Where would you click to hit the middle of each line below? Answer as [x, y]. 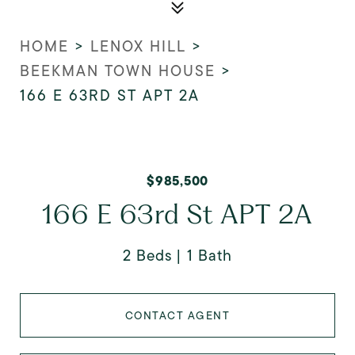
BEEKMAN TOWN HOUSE [118, 71]
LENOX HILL [138, 46]
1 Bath [210, 256]
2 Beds [147, 256]
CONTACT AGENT [177, 315]
